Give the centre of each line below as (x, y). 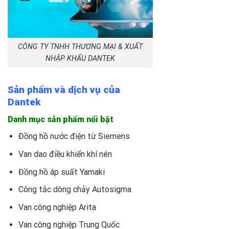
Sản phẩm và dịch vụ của (64, 89)
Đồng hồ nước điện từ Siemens (74, 136)
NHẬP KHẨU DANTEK (80, 59)
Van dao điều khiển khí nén (65, 154)
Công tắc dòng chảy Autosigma (75, 190)
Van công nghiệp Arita (57, 207)
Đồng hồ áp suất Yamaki (61, 172)
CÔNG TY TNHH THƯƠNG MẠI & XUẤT (80, 47)
